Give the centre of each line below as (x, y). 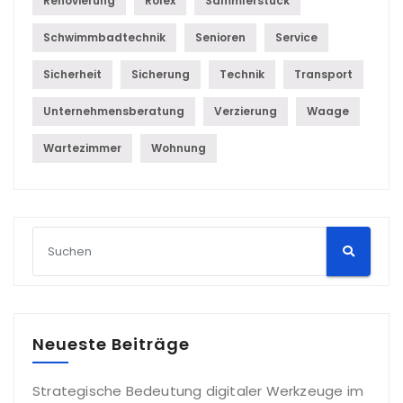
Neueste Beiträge (111, 345)
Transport (323, 75)
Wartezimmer (82, 148)
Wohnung (179, 148)
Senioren (220, 38)
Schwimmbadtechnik (104, 38)
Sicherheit (72, 75)
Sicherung (161, 75)
